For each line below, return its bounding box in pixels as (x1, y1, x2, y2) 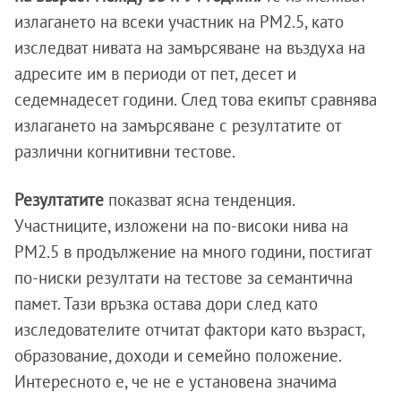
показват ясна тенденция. (104, 189, 294, 211)
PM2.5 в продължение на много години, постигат (14, 241, 371, 263)
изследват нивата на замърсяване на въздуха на (14, 37, 365, 59)
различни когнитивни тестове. (14, 141, 235, 163)
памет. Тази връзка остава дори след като (14, 293, 318, 315)
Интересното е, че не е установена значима (14, 371, 337, 393)
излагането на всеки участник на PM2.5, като (14, 11, 344, 33)
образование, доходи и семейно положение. (14, 345, 341, 367)
